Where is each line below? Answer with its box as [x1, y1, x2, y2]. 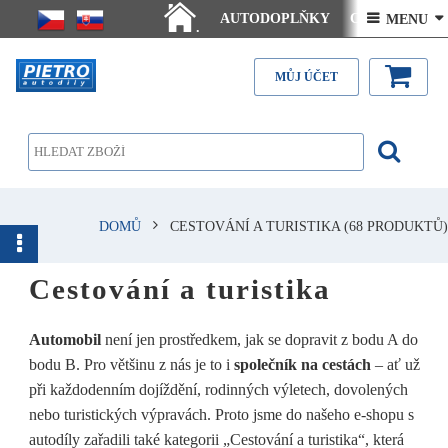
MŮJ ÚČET [275, 69, 338, 84]
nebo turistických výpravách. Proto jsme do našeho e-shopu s [28, 405, 414, 423]
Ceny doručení [350, 11, 438, 26]
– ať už [370, 355, 420, 373]
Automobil [28, 330, 105, 348]
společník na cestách [233, 355, 371, 373]
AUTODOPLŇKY [220, 11, 330, 26]
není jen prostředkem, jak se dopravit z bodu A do [104, 330, 418, 348]
